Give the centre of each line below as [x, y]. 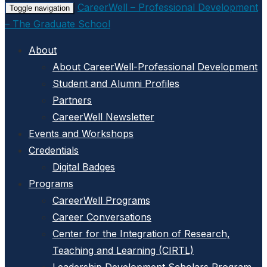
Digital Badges [84, 167]
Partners [72, 100]
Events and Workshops [81, 133]
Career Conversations [102, 217]
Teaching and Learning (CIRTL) [123, 250]
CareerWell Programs [101, 200]
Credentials [54, 150]
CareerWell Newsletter [103, 117]
